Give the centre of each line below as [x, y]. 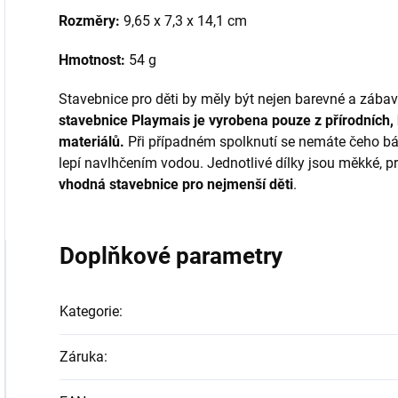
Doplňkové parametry [171, 256]
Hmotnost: [92, 60]
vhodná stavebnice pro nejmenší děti [176, 184]
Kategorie [89, 311]
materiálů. [92, 142]
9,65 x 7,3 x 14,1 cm [183, 21]
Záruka [82, 357]
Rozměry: [89, 21]
